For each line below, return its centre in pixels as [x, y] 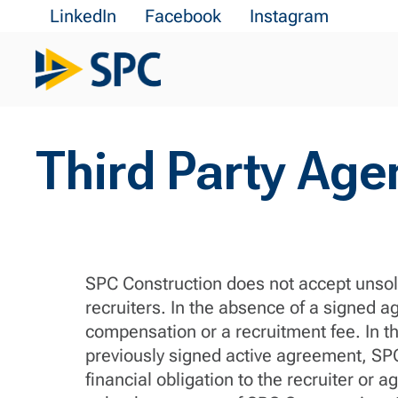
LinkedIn [83, 16]
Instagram [289, 16]
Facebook [183, 16]
